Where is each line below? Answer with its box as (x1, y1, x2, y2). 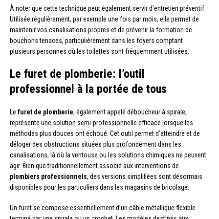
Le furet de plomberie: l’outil (10, 66, 145, 81)
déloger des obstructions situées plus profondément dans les (10, 140, 181, 148)
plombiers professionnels (10, 172, 87, 180)
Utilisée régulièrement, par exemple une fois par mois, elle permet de (10, 15, 199, 23)
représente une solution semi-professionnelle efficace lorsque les (10, 118, 193, 127)
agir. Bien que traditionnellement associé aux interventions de (10, 161, 179, 170)
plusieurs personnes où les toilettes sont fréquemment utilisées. (10, 47, 189, 55)
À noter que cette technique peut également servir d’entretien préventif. (10, 4, 206, 12)
